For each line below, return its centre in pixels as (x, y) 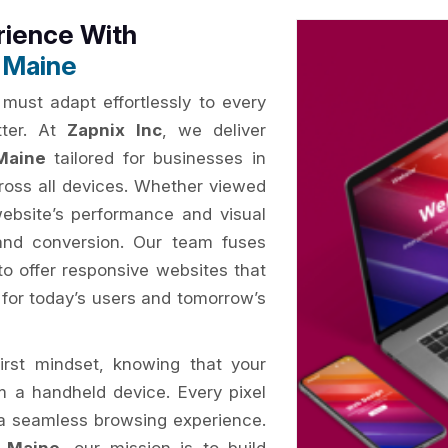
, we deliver (214, 130)
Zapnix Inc (114, 130)
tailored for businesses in (156, 158)
